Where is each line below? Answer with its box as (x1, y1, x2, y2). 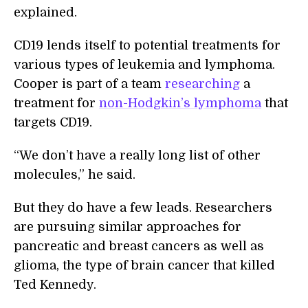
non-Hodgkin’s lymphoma (99, 96, 261, 111)
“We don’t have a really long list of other (14, 148, 261, 163)
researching (165, 77, 240, 91)
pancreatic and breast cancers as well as (14, 239, 264, 254)
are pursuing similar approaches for (14, 220, 241, 234)
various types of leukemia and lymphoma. (14, 58, 275, 72)
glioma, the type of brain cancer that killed (14, 258, 275, 273)
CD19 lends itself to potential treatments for (14, 38, 280, 53)
